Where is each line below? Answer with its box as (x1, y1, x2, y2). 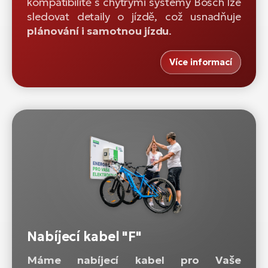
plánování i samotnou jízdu (27, 23, 169, 38)
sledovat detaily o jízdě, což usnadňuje (27, 9, 241, 23)
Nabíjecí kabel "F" (27, 229, 142, 245)
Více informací (169, 56, 232, 68)
